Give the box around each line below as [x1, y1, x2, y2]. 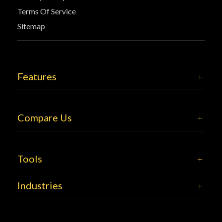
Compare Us [17, 111, 72, 123]
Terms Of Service [17, 6, 76, 16]
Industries [17, 179, 62, 191]
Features [17, 70, 56, 82]
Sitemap [17, 21, 45, 31]
